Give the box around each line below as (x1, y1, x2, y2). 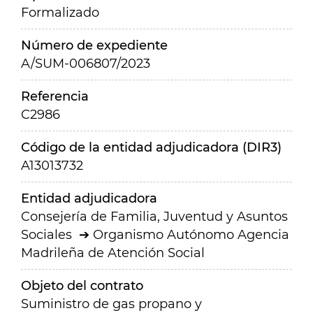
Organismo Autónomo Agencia (93, 227, 289, 242)
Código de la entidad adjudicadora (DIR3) (21, 140, 282, 155)
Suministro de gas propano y (21, 296, 202, 312)
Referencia (21, 89, 89, 104)
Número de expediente (21, 38, 168, 53)
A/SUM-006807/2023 (21, 56, 150, 71)
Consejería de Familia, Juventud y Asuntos (21, 209, 288, 224)
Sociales (21, 227, 72, 242)
